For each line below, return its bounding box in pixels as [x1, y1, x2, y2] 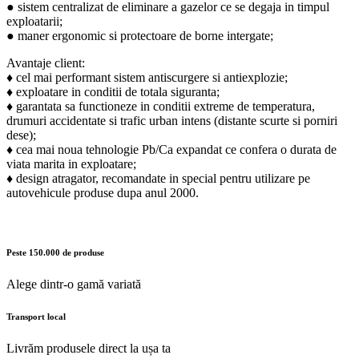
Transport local [6, 311, 66, 321]
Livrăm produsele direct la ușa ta [6, 341, 171, 355]
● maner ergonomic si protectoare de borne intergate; [6, 28, 273, 42]
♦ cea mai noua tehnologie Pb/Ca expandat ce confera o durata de [6, 142, 337, 156]
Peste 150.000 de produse [6, 247, 104, 257]
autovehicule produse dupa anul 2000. [6, 185, 199, 200]
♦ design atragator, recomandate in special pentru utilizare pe [6, 171, 310, 185]
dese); [6, 127, 36, 142]
